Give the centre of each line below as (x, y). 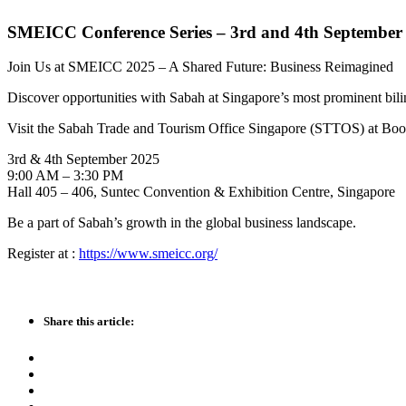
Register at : (43, 254)
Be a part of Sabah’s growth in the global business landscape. (182, 223)
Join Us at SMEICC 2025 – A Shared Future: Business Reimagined (200, 67)
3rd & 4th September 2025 (83, 159)
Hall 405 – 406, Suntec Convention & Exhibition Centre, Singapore (201, 192)
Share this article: (89, 322)
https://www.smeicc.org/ (148, 254)
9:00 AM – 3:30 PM (65, 176)
